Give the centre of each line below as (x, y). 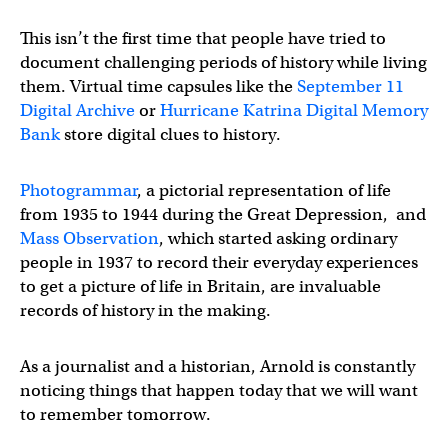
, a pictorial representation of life (264, 190)
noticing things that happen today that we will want (219, 390)
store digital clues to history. (170, 134)
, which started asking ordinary (278, 238)
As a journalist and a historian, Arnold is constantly (217, 366)
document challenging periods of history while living (223, 62)
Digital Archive (77, 110)
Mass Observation (89, 238)
